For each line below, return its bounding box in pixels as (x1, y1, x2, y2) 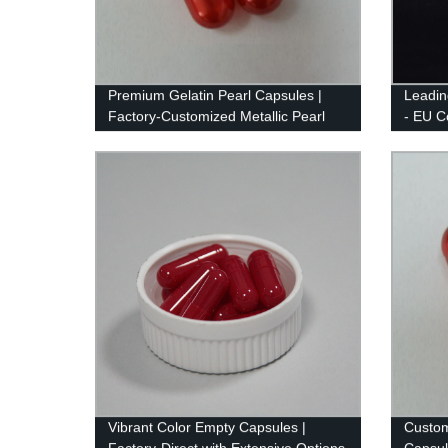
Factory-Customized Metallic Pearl (108, 108, 326, 125)
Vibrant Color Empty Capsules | (108, 419, 307, 436)
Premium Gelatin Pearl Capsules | (108, 87, 323, 104)
